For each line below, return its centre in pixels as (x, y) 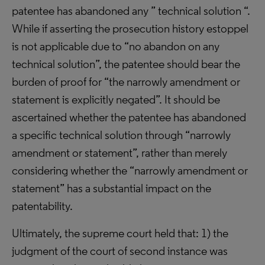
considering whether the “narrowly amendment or (130, 170)
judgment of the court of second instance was (120, 251)
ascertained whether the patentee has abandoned (129, 117)
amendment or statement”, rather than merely (119, 153)
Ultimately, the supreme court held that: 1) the (120, 233)
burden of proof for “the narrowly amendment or (126, 82)
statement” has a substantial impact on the (112, 188)
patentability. (42, 206)
